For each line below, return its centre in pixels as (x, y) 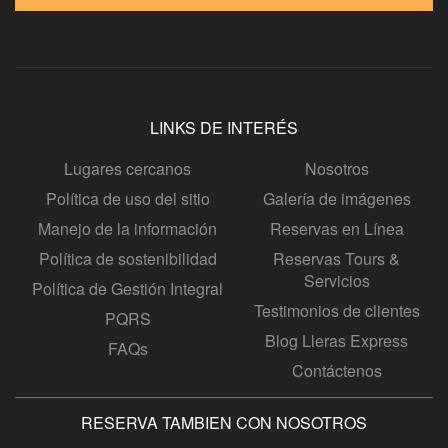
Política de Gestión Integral (128, 288)
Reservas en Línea (336, 228)
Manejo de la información (128, 228)
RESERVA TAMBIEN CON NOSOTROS (224, 422)
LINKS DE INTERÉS (224, 127)
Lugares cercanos (128, 168)
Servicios (336, 280)
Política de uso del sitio (127, 198)
